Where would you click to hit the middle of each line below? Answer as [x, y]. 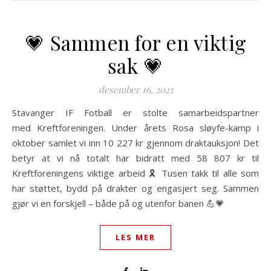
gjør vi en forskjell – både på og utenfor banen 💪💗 [118, 203]
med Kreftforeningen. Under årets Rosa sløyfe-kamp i [135, 128]
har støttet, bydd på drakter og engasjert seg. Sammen [135, 188]
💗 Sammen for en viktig [135, 42]
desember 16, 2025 [135, 90]
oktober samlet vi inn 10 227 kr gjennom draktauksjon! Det [135, 143]
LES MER [135, 237]
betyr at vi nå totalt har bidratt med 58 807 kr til [135, 158]
